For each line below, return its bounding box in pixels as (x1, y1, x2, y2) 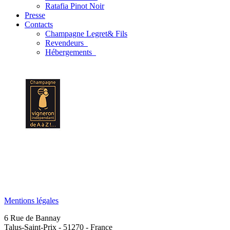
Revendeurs (45, 39, 86, 47)
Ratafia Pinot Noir (45, 2, 104, 10)
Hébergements (45, 48, 94, 56)
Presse (25, 11, 45, 20)
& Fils (107, 29, 127, 38)
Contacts (25, 20, 53, 29)
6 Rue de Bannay (4, 214, 61, 223)
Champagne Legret (45, 29, 107, 38)
